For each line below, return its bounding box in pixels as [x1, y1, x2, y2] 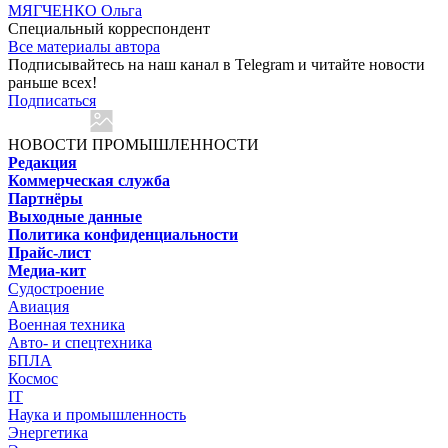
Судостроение [8, 280, 104, 298]
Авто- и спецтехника [8, 334, 152, 352]
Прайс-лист [8, 244, 91, 262]
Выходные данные [8, 208, 142, 226]
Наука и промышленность [8, 406, 186, 424]
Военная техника [8, 316, 125, 334]
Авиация [8, 298, 69, 316]
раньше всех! [8, 74, 97, 92]
